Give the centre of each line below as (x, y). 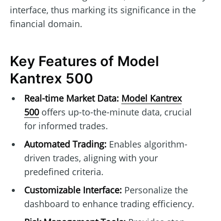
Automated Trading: (65, 144)
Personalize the (155, 190)
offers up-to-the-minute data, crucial (115, 112)
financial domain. (46, 23)
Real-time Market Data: (71, 98)
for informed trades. (66, 126)
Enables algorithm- (147, 144)
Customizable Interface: (73, 190)
